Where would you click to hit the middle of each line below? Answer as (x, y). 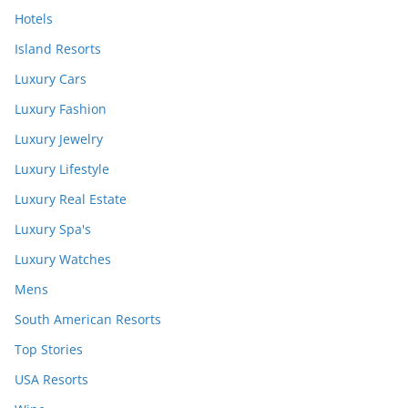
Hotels (34, 19)
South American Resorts (88, 320)
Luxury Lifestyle (62, 169)
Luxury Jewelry (59, 139)
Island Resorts (58, 49)
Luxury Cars (51, 79)
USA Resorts (51, 380)
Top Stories (49, 350)
